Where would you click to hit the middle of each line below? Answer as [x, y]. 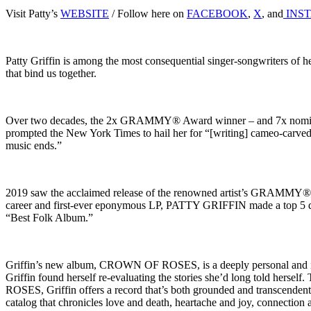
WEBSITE [85, 13]
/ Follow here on [148, 13]
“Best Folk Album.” [49, 217]
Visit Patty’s [32, 13]
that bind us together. [51, 73]
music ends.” [34, 145]
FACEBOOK [217, 13]
